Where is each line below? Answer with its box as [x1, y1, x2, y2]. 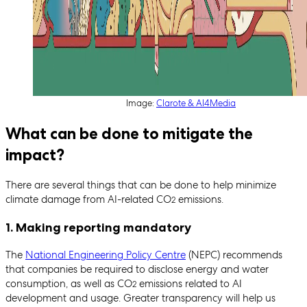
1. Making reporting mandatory [5, 219, 191, 235]
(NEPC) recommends [186, 247, 282, 262]
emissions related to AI [136, 276, 242, 291]
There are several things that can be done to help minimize [5, 178, 276, 193]
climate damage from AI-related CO [5, 193, 171, 207]
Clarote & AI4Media [156, 97, 236, 109]
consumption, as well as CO [5, 276, 132, 291]
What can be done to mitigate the [5, 123, 253, 143]
